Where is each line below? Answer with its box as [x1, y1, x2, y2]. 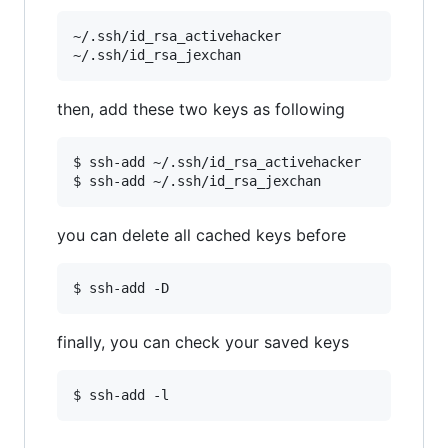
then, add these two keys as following [57, 98, 345, 119]
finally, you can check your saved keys [57, 331, 349, 352]
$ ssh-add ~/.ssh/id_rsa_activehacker [73, 153, 361, 170]
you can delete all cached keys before [57, 224, 346, 245]
